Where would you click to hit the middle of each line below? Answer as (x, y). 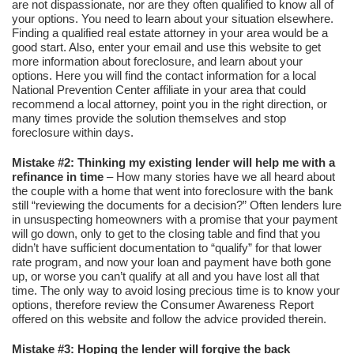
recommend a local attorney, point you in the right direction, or (169, 104)
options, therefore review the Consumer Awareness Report (163, 305)
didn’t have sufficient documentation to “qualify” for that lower (167, 248)
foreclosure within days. (73, 132)
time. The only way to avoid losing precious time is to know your (176, 290)
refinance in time (58, 177)
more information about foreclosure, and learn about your (157, 61)
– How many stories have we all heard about (219, 177)
